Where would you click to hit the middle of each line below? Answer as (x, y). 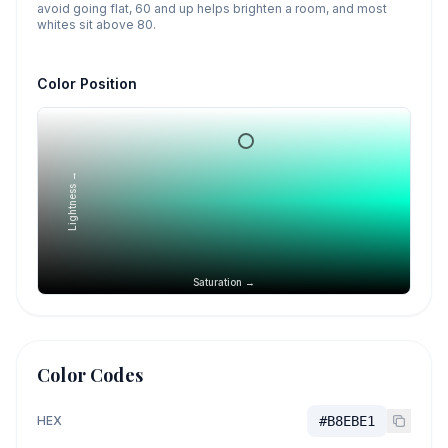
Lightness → (72, 201)
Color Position (87, 83)
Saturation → (224, 282)
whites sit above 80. (96, 24)
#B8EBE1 (347, 421)
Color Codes (90, 375)
